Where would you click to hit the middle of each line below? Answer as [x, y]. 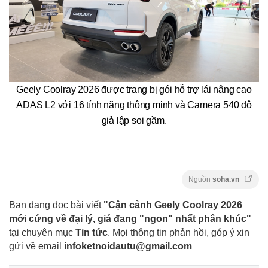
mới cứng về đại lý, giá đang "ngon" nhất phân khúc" [130, 219]
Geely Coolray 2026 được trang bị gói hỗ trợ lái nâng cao [134, 89]
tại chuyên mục [42, 233]
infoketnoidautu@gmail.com [128, 246]
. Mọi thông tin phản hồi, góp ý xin [179, 233]
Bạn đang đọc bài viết [56, 205]
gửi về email [36, 246]
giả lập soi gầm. [134, 120]
